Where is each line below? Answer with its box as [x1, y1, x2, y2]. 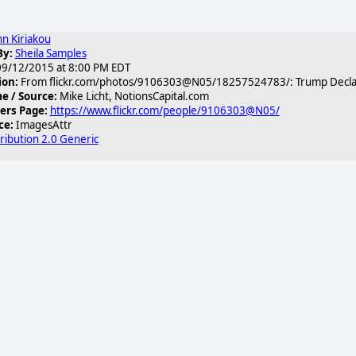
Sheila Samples [14, 46, 87, 60]
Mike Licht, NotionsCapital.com [56, 89, 209, 103]
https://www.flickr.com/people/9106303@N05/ [49, 103, 280, 118]
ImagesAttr [13, 118, 72, 132]
